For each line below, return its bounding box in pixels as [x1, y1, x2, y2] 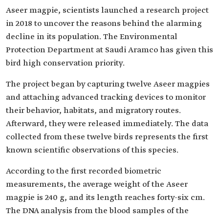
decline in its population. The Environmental [6, 32, 177, 42]
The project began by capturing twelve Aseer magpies [6, 79, 210, 89]
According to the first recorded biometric [6, 166, 161, 176]
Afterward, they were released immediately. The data [6, 119, 208, 129]
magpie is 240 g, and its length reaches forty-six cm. [6, 193, 205, 203]
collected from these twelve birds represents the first [6, 132, 208, 142]
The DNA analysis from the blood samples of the [6, 206, 189, 216]
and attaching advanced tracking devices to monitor [6, 92, 206, 103]
